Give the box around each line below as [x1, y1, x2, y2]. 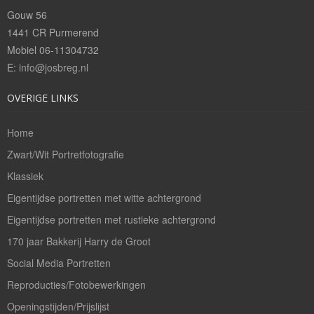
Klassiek [7, 168, 43, 183]
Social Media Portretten [7, 255, 111, 270]
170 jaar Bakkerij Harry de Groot [7, 233, 151, 248]
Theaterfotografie [25, 36, 102, 51]
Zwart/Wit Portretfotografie [7, 146, 124, 161]
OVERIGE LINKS [7, 90, 78, 104]
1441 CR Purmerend [7, 25, 99, 39]
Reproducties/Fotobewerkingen [7, 277, 146, 292]
